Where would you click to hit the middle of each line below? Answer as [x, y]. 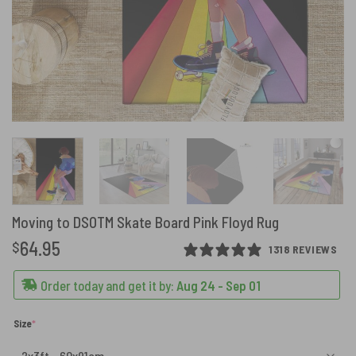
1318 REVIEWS [303, 250]
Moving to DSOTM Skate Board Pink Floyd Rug [145, 222]
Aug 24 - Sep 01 [219, 285]
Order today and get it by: [108, 285]
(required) [56, 323]
